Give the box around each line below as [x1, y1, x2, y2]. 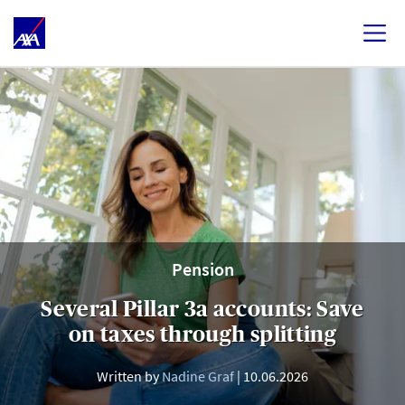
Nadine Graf [162, 367, 234, 385]
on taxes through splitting [68, 322, 337, 346]
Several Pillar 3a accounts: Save [41, 297, 364, 321]
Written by [97, 367, 162, 385]
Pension [171, 258, 234, 280]
